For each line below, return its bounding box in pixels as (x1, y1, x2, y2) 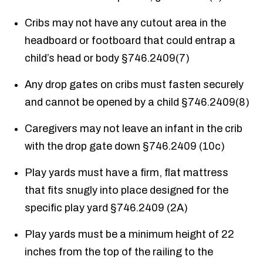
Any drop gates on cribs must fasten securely (25, 79, 244, 91)
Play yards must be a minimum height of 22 (25, 228, 235, 241)
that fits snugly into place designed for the (25, 184, 229, 197)
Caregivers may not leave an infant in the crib (25, 123, 243, 135)
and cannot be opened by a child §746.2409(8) (25, 96, 250, 109)
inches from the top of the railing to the (25, 246, 214, 258)
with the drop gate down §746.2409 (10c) (25, 140, 225, 153)
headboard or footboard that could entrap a (25, 35, 236, 47)
